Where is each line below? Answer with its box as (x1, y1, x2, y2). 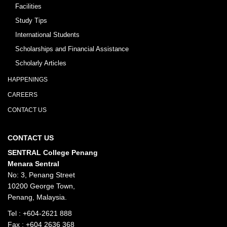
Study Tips (15, 17, 47, 25)
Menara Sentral (8, 160, 59, 168)
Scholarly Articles (15, 59, 66, 67)
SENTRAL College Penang (8, 148, 98, 157)
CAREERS (8, 91, 37, 99)
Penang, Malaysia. (8, 193, 67, 202)
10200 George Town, (8, 182, 75, 191)
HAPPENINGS (8, 76, 48, 84)
